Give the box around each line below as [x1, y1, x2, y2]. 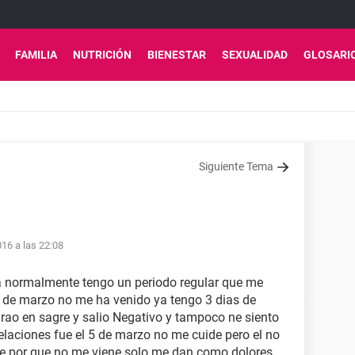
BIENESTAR [147, 48, 206, 61]
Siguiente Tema [199, 160, 273, 173]
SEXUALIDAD [222, 48, 288, 61]
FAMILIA [15, 48, 57, 61]
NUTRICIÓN [73, 48, 132, 61]
